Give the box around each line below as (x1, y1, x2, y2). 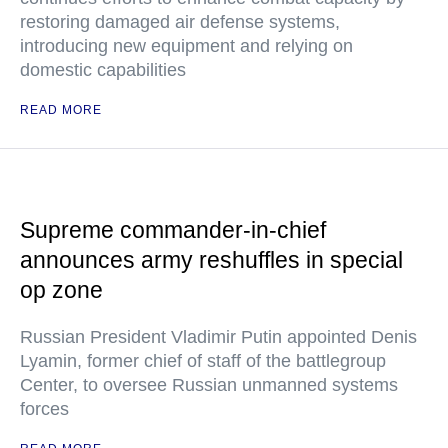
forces (20, 399, 69, 420)
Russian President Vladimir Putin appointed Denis (20, 327, 417, 348)
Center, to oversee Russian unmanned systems (20, 375, 398, 396)
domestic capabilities (20, 60, 186, 81)
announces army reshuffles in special (20, 247, 403, 274)
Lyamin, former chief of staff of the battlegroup (20, 351, 386, 372)
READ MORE (20, 103, 102, 118)
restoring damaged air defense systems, (20, 12, 340, 33)
